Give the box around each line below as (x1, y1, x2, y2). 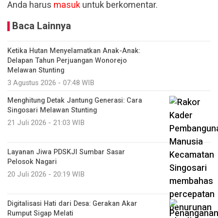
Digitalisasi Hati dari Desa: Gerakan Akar (7, 199, 137, 209)
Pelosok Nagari (7, 157, 57, 167)
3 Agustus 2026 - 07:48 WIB (7, 78, 94, 88)
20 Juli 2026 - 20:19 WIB (7, 169, 85, 180)
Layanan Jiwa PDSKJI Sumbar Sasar (7, 147, 125, 157)
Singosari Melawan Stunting (7, 105, 97, 115)
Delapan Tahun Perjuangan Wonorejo (7, 55, 127, 66)
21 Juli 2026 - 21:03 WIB (7, 118, 85, 128)
